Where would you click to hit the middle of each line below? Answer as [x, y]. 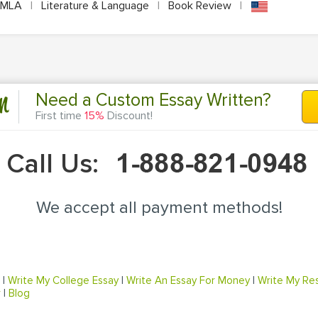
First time [60, 116]
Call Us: [56, 164]
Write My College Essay [63, 280]
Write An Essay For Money [188, 280]
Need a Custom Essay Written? [153, 100]
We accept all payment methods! [159, 207]
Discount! [128, 116]
